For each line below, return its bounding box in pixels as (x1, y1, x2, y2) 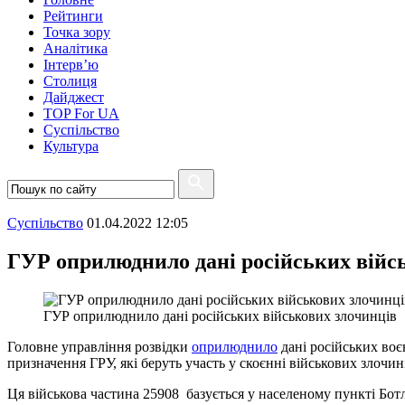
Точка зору (43, 24, 110, 40)
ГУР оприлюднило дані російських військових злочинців (43, 307, 397, 324)
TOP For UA (43, 106, 119, 121)
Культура (43, 138, 99, 154)
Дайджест (43, 89, 104, 105)
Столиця (43, 73, 97, 89)
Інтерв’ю (43, 57, 99, 72)
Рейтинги (43, 8, 103, 24)
